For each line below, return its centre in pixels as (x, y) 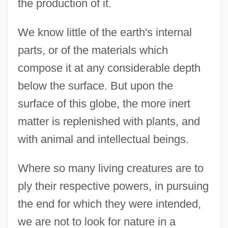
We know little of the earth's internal (105, 33)
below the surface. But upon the (95, 86)
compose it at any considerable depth (109, 68)
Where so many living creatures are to (110, 168)
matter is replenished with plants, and (109, 122)
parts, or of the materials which (93, 50)
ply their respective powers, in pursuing (113, 186)
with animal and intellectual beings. (103, 139)
